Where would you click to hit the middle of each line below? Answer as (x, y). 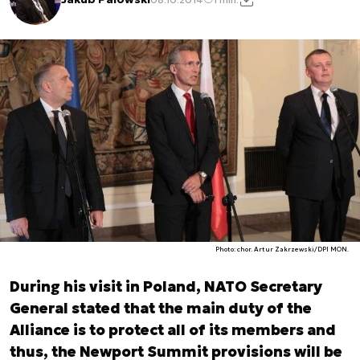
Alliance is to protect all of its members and (173, 330)
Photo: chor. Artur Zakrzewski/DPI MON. (282, 249)
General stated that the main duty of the (161, 308)
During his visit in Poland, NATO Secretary (166, 286)
